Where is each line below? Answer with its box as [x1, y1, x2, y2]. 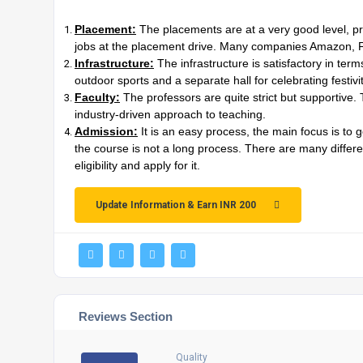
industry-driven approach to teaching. [75, 108, 266, 121]
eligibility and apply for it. [75, 159, 200, 172]
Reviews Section [79, 310, 173, 323]
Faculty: [75, 91, 120, 104]
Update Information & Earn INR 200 [96, 199, 256, 211]
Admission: [75, 125, 138, 138]
